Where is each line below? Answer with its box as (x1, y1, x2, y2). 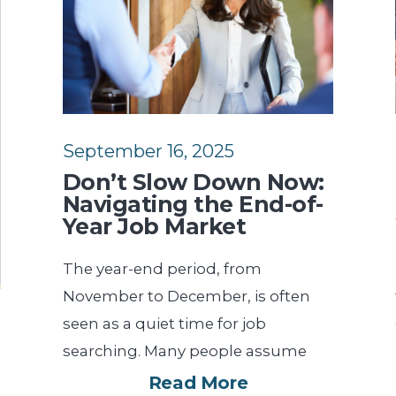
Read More (148, 371, 248, 393)
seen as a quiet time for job (62, 314, 266, 332)
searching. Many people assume (62, 341, 307, 360)
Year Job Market (62, 212, 247, 240)
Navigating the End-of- (62, 190, 324, 217)
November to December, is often (62, 286, 310, 305)
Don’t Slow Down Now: (62, 168, 324, 195)
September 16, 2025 (62, 140, 234, 162)
